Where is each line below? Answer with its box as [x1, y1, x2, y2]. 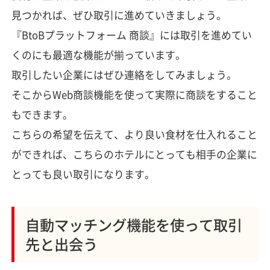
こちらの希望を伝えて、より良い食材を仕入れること [11, 127, 257, 142]
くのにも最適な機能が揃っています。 [11, 47, 186, 62]
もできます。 [11, 107, 73, 122]
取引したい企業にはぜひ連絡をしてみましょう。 [11, 67, 237, 82]
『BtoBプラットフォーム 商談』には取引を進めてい [11, 27, 252, 42]
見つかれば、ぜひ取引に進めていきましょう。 [11, 7, 227, 22]
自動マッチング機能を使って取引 [25, 213, 242, 235]
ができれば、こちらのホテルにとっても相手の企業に [11, 146, 257, 162]
